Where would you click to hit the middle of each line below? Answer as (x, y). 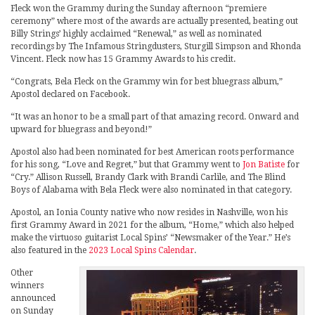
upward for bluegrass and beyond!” (81, 130)
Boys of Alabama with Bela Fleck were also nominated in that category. (151, 190)
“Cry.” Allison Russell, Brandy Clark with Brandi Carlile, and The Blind (148, 178)
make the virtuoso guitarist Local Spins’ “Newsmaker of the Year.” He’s (150, 238)
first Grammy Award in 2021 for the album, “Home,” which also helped (152, 225)
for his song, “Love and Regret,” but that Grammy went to (127, 165)
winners (27, 286)
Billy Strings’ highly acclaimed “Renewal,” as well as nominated (136, 34)
